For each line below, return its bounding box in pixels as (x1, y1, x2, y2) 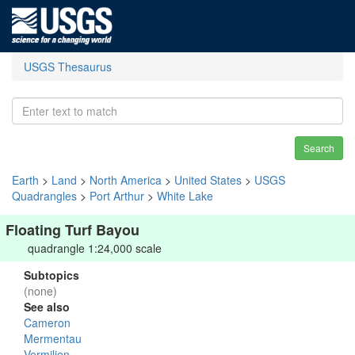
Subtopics (24, 267, 79, 283)
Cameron (24, 315, 71, 330)
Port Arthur (90, 188, 144, 204)
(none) (24, 283, 57, 299)
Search (303, 141, 334, 155)
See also (24, 299, 70, 315)
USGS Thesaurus (24, 59, 112, 74)
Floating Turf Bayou (6, 219, 139, 240)
